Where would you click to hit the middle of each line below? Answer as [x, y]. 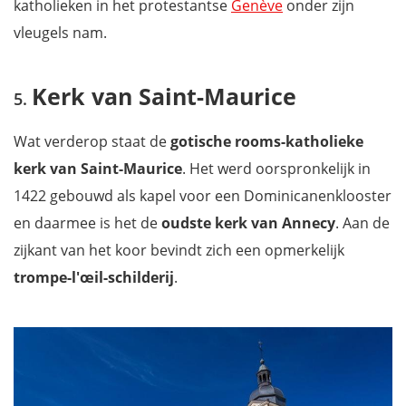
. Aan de [362, 222]
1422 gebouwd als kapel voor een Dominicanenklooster [203, 195]
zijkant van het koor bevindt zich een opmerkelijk [179, 250]
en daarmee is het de [87, 222]
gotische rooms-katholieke [267, 141]
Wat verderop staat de [92, 141]
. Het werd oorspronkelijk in [276, 168]
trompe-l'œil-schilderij [94, 277]
